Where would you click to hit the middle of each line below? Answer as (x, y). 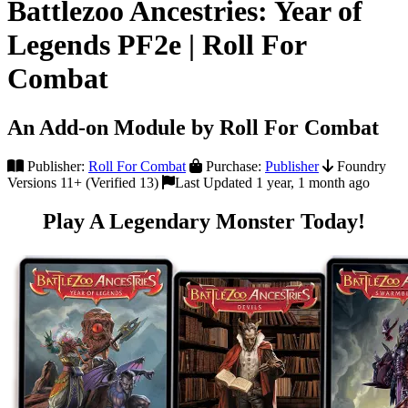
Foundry (360, 166)
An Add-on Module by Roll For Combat (193, 127)
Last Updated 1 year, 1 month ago (272, 182)
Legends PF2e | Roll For (157, 45)
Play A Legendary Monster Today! (204, 221)
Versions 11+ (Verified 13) (83, 182)
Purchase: (234, 166)
